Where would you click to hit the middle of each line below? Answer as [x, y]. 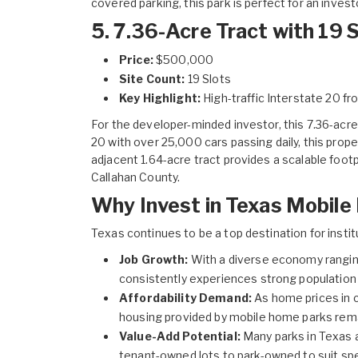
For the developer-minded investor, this [198, 125]
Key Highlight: [160, 98]
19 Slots [208, 79]
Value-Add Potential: [180, 336]
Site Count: [152, 79]
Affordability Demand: [185, 298]
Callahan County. [136, 177]
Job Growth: [154, 260]
